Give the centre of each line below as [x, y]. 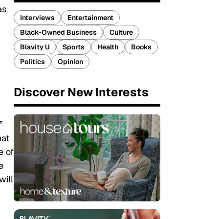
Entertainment [90, 18]
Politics [33, 62]
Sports [74, 47]
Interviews [37, 18]
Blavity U [35, 47]
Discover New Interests [81, 92]
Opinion [70, 62]
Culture [121, 32]
